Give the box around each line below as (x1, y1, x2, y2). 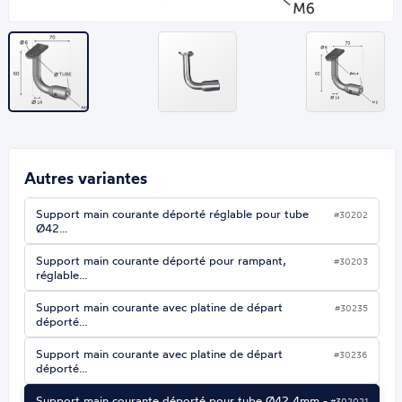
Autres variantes (24, 168, 148, 189)
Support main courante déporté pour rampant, (36, 253, 287, 268)
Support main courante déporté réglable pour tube (36, 206, 310, 222)
